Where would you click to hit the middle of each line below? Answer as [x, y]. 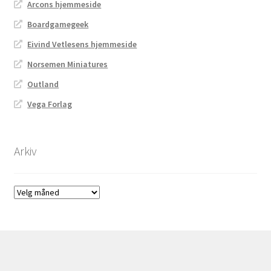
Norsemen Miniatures [68, 64]
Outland [43, 84]
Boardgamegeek [58, 24]
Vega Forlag [50, 104]
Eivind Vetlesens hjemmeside [82, 44]
